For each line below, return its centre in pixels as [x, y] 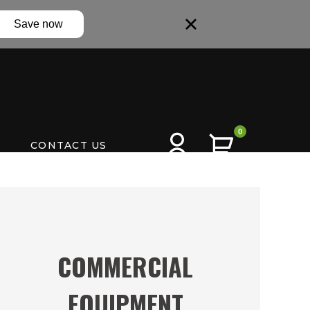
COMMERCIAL [126, 266]
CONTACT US [69, 145]
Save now [38, 24]
